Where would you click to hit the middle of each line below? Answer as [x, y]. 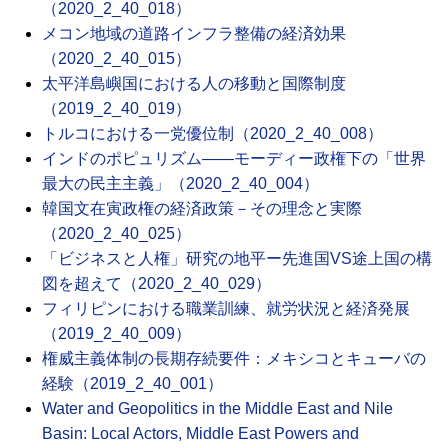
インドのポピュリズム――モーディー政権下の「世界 [234, 159]
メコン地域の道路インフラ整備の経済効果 [194, 34]
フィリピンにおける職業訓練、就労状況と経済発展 [226, 309]
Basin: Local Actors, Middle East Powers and [200, 434]
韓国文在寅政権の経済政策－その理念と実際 [202, 209]
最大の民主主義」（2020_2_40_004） [180, 184]
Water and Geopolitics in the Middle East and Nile [217, 409]
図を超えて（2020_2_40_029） [156, 284]
